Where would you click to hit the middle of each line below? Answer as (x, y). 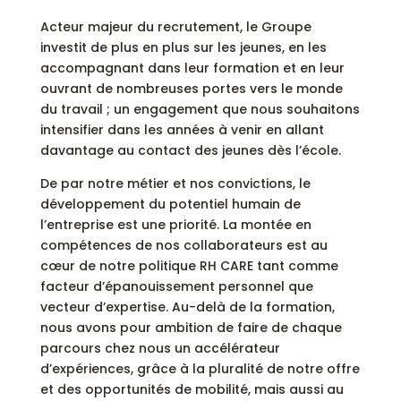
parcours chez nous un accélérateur (160, 349)
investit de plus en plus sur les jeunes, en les (183, 48)
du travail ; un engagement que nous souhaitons (200, 110)
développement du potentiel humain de (170, 205)
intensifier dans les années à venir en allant (182, 130)
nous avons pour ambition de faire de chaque (191, 328)
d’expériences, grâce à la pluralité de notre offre (200, 369)
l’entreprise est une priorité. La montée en (175, 225)
